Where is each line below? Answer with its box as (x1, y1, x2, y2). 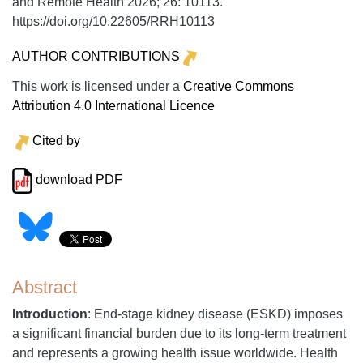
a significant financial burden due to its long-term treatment (12, 327, 346, 341)
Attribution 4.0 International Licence (12, 98, 215, 113)
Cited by (32, 134, 80, 148)
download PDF (32, 173, 122, 187)
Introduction (12, 307, 88, 322)
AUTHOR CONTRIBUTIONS (12, 49, 180, 64)
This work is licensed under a (12, 79, 183, 93)
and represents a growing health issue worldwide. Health (12, 346, 338, 361)
